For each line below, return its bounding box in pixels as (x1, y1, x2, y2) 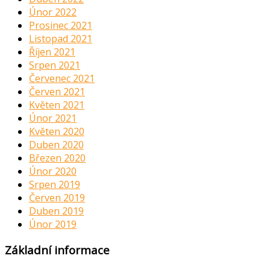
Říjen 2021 (29, 45, 75, 59)
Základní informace (5, 242, 110, 258)
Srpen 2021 (29, 58, 80, 72)
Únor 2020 (29, 165, 77, 178)
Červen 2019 (29, 191, 85, 205)
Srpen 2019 (29, 178, 80, 192)
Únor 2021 (29, 111, 77, 125)
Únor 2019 (29, 218, 77, 231)
